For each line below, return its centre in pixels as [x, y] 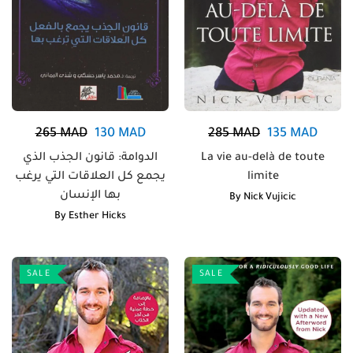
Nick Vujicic [270, 197]
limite [263, 177]
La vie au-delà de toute [263, 158]
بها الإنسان [90, 196]
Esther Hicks [97, 216]
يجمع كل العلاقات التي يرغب [90, 177]
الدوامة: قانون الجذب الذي [90, 158]
